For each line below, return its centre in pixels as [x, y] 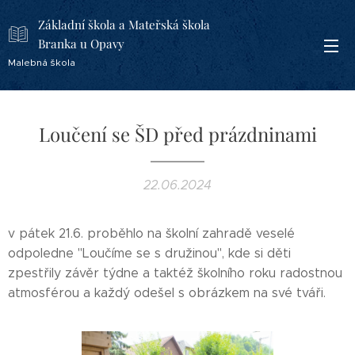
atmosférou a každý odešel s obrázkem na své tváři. [167, 293]
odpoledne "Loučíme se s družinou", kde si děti [149, 253]
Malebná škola [42, 62]
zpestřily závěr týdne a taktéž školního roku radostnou [175, 273]
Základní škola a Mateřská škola [124, 24]
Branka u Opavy [81, 43]
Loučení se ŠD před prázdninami [177, 134]
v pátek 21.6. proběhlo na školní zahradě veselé [151, 233]
